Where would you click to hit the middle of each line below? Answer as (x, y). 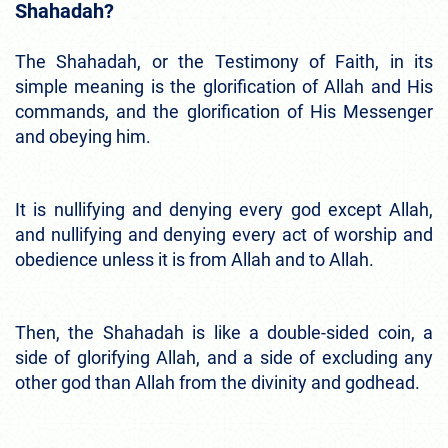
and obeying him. (83, 136)
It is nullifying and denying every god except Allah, (224, 209)
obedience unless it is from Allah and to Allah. (194, 259)
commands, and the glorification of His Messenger (224, 111)
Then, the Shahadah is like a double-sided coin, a (224, 332)
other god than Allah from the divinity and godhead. (217, 382)
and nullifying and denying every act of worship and (224, 234)
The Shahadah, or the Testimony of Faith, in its (224, 61)
